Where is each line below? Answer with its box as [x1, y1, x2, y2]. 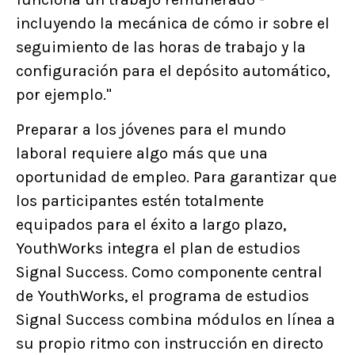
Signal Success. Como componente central [16, 262, 323, 281]
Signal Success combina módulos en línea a [16, 310, 335, 329]
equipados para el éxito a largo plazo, [16, 215, 286, 234]
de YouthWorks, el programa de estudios [16, 286, 309, 305]
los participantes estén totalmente [16, 191, 264, 210]
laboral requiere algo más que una [16, 143, 268, 162]
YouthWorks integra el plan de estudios [16, 239, 300, 258]
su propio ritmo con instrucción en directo [16, 334, 323, 353]
